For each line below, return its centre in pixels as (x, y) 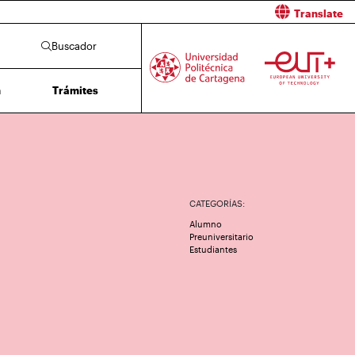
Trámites (75, 90)
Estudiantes (213, 249)
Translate (319, 13)
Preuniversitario (221, 237)
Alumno (206, 224)
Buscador (74, 46)
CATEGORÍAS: (217, 203)
